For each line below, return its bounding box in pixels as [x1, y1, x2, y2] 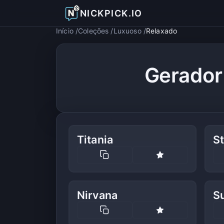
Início [56, 26, 73, 35]
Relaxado [145, 26, 177, 35]
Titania [77, 133, 113, 146]
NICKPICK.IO [80, 7, 142, 18]
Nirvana [77, 188, 118, 201]
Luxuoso [113, 26, 141, 35]
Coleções [78, 26, 109, 35]
